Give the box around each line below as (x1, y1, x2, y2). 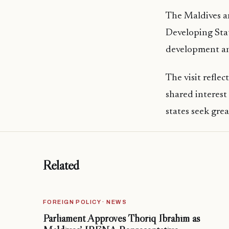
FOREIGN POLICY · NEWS (43, 199, 127, 205)
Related (43, 157, 80, 174)
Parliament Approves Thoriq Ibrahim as (43, 212, 200, 225)
